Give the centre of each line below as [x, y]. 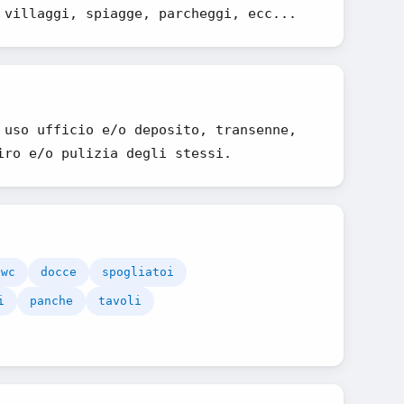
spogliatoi [138, 272]
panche [51, 301]
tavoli [120, 301]
